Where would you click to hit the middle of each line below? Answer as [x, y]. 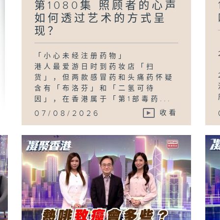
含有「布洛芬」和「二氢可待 [95, 88]
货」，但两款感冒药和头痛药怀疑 [105, 77]
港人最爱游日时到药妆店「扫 [95, 67]
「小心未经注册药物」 [81, 56]
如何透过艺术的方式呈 [101, 18]
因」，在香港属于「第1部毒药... [103, 99]
